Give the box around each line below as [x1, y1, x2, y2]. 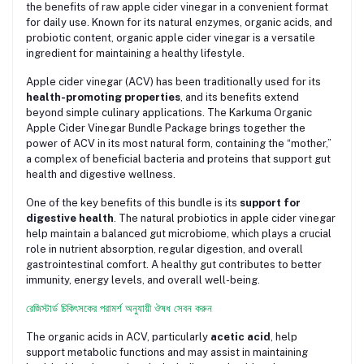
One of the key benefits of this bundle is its [26, 196, 240, 209]
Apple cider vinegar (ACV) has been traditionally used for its [26, 75, 321, 88]
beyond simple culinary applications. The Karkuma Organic [26, 106, 312, 119]
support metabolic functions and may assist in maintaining [26, 345, 308, 358]
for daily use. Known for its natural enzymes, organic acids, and [26, 15, 332, 28]
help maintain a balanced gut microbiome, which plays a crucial [26, 227, 331, 240]
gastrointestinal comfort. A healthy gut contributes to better [26, 258, 322, 271]
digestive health [26, 211, 114, 224]
